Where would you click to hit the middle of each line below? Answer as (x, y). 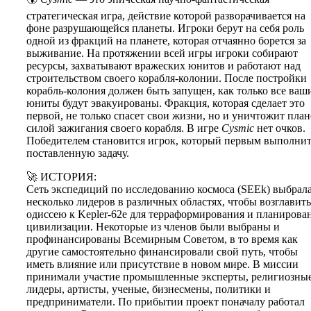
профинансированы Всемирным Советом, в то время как (162, 239)
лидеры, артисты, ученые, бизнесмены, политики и (149, 289)
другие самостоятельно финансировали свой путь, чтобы (162, 251)
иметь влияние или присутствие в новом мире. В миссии (162, 264)
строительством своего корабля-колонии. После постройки (167, 78)
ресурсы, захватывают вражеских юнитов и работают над (163, 65)
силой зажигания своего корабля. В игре (124, 128)
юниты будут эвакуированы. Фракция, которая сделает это (166, 103)
